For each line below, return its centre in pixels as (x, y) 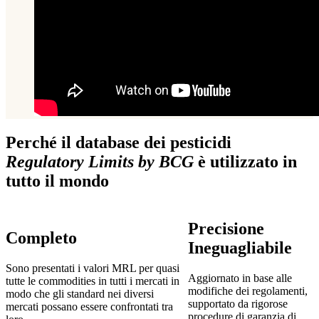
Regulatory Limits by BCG (100, 161)
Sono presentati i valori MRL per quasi (93, 268)
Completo (41, 238)
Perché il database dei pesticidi (119, 142)
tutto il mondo (57, 181)
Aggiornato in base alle (240, 278)
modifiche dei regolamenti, (248, 291)
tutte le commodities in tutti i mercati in (93, 281)
